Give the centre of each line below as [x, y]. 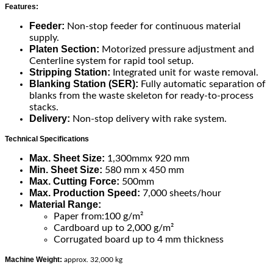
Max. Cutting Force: [74, 181]
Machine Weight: [34, 259]
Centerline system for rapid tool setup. [112, 61]
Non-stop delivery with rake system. [148, 119]
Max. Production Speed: [85, 193]
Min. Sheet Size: [66, 169]
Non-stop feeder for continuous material [153, 26]
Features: [22, 6]
